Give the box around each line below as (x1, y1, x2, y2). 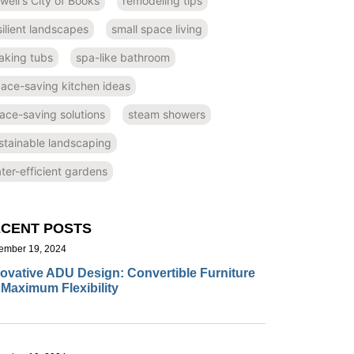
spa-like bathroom (75, 50, 170, 64)
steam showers (127, 107, 205, 121)
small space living (111, 21, 202, 36)
